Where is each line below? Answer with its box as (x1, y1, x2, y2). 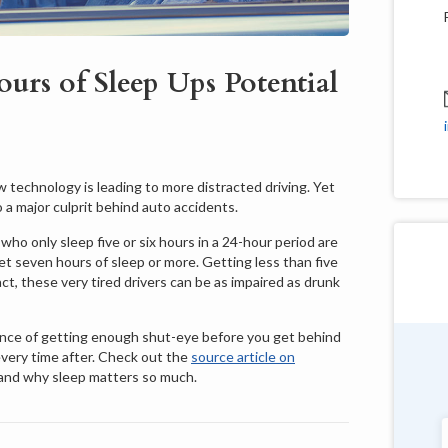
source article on (191, 348, 295, 365)
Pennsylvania (207, 385, 281, 400)
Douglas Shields (165, 357, 324, 382)
